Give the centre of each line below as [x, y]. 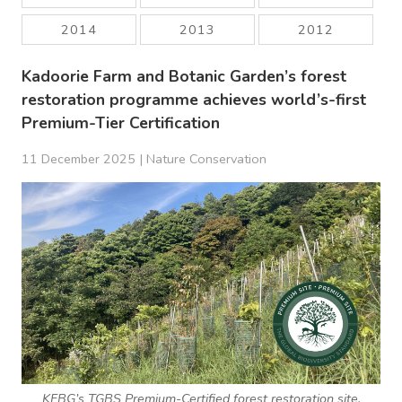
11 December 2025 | [84, 159]
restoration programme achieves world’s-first [194, 99]
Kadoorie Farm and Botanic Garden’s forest [184, 76]
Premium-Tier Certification [121, 122]
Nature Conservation [206, 159]
